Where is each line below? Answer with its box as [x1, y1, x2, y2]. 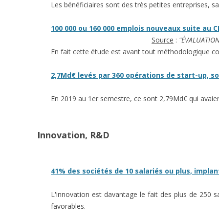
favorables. [51, 201, 86, 211]
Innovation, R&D [37, 129, 109, 141]
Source [152, 35, 174, 44]
